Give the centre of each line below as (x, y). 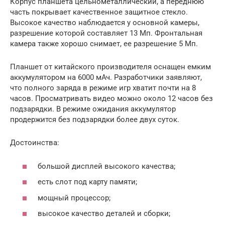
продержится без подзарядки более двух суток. (95, 120)
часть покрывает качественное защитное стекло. (99, 12)
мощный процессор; (74, 198)
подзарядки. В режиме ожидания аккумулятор (93, 109)
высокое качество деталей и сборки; (104, 214)
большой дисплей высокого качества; (106, 166)
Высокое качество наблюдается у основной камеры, (105, 23)
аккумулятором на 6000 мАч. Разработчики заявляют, (106, 78)
